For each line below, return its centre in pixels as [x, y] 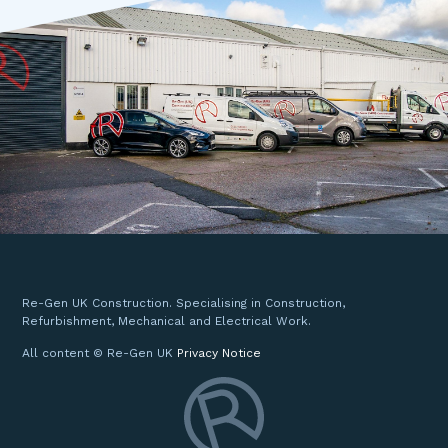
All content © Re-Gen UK [100, 353]
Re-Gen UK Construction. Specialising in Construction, [184, 303]
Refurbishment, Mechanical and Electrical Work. [167, 321]
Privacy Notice [219, 353]
